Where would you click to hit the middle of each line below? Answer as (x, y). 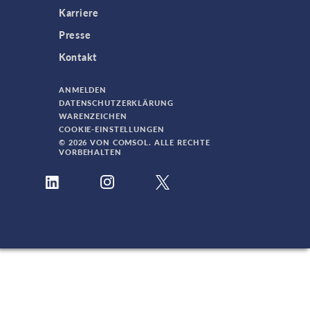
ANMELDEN (83, 90)
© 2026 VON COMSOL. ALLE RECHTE (135, 142)
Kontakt (78, 57)
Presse (75, 35)
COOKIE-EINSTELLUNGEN (112, 129)
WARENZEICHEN (93, 116)
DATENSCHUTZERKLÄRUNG (116, 103)
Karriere (79, 12)
